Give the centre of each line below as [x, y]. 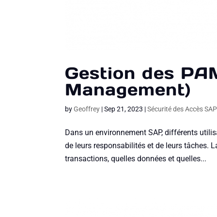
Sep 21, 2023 [124, 109]
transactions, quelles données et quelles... [136, 159]
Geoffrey [87, 109]
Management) [128, 90]
